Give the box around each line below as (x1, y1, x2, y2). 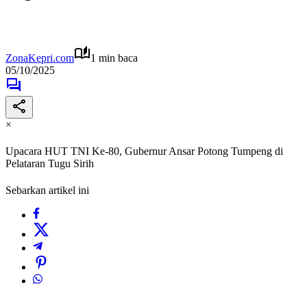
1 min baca (90, 51, 138, 64)
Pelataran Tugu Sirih (5, 158, 94, 170)
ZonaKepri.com (5, 51, 74, 64)
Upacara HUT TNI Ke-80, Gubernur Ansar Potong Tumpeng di (5, 145, 283, 158)
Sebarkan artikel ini (5, 184, 89, 197)
